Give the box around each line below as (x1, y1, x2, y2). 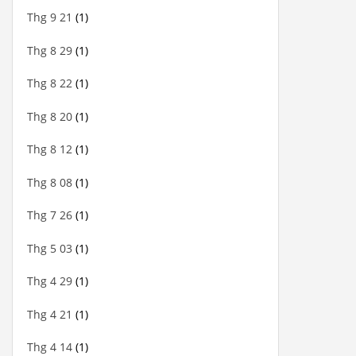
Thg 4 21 (27, 306, 72, 322)
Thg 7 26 (27, 207, 72, 223)
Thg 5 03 (27, 240, 72, 256)
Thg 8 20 (27, 108, 72, 124)
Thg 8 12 (27, 141, 72, 157)
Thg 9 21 (27, 10, 72, 25)
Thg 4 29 (27, 273, 72, 289)
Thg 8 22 (27, 75, 72, 91)
